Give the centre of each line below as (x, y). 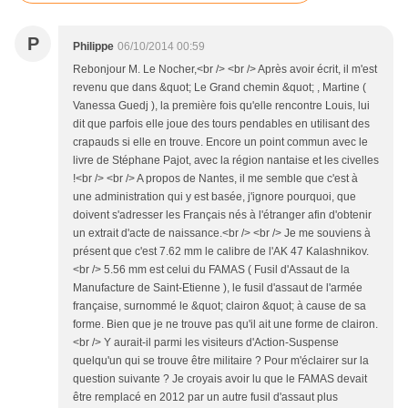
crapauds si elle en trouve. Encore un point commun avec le (220, 143)
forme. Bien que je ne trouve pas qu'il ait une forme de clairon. (225, 325)
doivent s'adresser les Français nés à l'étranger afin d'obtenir (222, 215)
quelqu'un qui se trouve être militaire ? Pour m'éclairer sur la (221, 361)
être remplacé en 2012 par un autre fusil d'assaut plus (205, 398)
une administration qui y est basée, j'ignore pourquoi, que (214, 197)
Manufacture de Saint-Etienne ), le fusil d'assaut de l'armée (218, 288)
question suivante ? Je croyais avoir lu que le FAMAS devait (220, 379)
